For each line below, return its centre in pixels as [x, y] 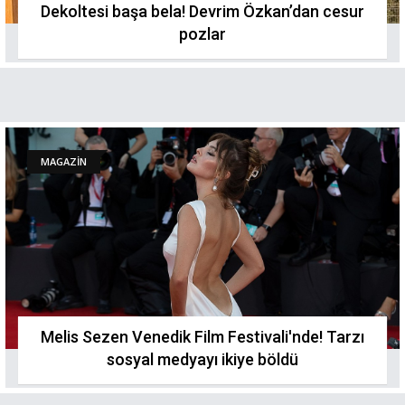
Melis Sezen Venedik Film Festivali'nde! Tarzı [202, 337]
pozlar [202, 34]
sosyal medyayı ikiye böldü [202, 359]
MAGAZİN [64, 161]
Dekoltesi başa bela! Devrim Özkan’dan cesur [202, 11]
